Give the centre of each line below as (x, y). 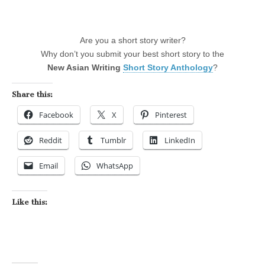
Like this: (30, 202)
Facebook (56, 114)
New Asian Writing (85, 67)
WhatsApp (115, 165)
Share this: (32, 94)
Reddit (51, 140)
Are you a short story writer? (132, 40)
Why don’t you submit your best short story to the (132, 54)
